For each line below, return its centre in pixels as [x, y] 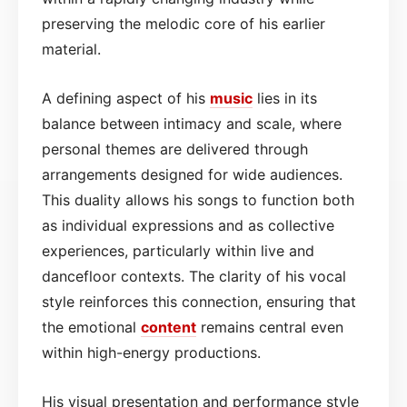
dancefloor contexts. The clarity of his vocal [194, 276]
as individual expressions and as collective [188, 225]
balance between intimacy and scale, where [192, 123]
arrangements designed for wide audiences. [192, 174]
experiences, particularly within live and [178, 250]
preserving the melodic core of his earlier [184, 23]
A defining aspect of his [126, 98]
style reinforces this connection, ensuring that [199, 301]
